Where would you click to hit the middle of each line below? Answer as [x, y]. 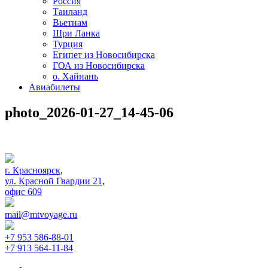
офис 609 [23, 191]
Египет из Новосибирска [104, 55]
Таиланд [70, 12]
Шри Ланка [76, 33]
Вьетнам [70, 22]
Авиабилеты [54, 87]
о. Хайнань [75, 76]
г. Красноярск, [34, 170]
